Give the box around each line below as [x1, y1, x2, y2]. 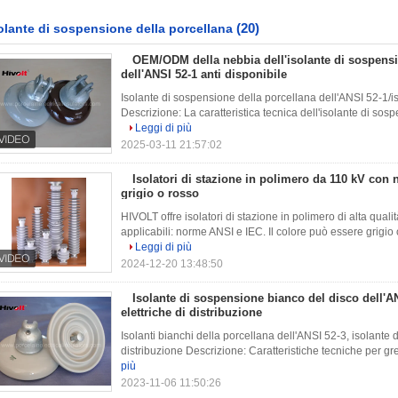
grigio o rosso [121, 187, 199, 200]
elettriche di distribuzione [121, 306, 262, 319]
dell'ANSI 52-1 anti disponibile [121, 68, 287, 81]
